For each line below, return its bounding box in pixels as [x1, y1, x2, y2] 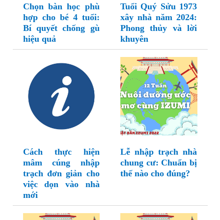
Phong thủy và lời [120, 23, 197, 33]
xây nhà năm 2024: [120, 12, 197, 23]
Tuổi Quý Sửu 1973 [120, 1, 197, 12]
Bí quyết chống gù [23, 23, 100, 33]
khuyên [120, 34, 148, 44]
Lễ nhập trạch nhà [120, 147, 197, 157]
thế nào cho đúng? [120, 168, 190, 179]
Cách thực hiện [23, 147, 100, 157]
